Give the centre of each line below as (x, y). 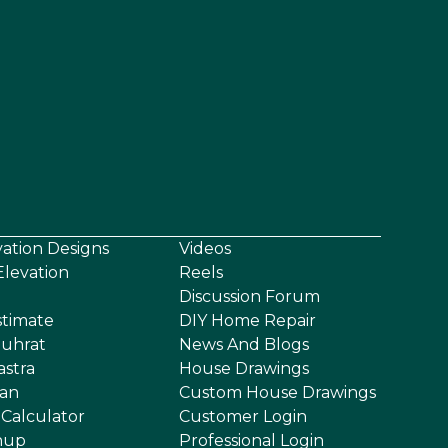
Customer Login (242, 416)
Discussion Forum (249, 296)
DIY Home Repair (247, 320)
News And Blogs (243, 344)
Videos (204, 248)
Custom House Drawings (277, 392)
